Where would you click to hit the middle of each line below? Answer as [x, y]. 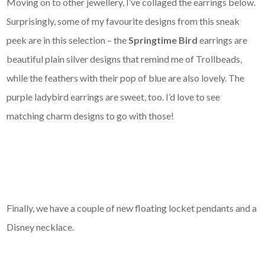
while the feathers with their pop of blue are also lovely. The [126, 77]
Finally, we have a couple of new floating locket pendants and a [132, 208]
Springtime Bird [164, 40]
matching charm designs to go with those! [91, 115]
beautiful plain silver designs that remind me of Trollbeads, [125, 59]
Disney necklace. [41, 227]
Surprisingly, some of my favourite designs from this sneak [123, 21]
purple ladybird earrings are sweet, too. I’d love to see [114, 96]
